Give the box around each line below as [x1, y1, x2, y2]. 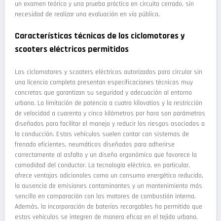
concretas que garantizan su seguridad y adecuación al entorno [15, 88, 192, 97]
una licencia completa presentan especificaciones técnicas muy [15, 77, 193, 87]
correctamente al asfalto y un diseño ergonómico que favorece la [15, 150, 197, 159]
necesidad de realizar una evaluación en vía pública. [15, 10, 160, 19]
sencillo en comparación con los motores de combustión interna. [15, 191, 196, 201]
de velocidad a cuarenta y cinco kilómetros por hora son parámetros [15, 109, 205, 118]
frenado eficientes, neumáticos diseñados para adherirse [15, 140, 175, 149]
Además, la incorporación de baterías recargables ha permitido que [15, 202, 202, 211]
